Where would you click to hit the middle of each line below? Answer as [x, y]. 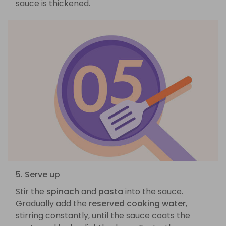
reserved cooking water [137, 204]
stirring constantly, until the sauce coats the [103, 216]
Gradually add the [52, 204]
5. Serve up [38, 175]
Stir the [31, 192]
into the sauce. [153, 192]
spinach [63, 192]
